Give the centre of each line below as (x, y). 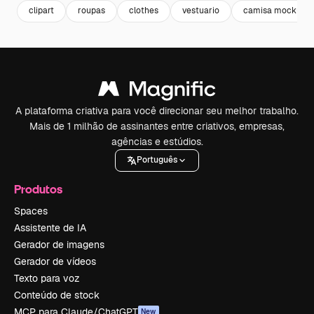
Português (157, 160)
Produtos (38, 189)
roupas (91, 11)
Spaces (31, 211)
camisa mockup (275, 11)
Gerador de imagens (59, 244)
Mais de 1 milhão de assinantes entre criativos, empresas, (157, 126)
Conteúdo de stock (57, 295)
